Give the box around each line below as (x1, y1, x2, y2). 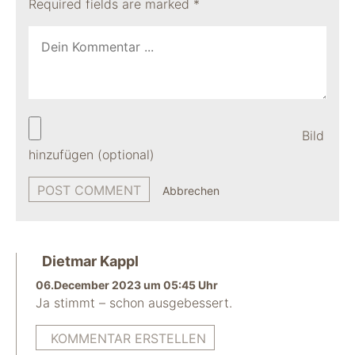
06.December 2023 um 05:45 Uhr (36, 278, 218, 292)
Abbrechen (162, 184, 219, 197)
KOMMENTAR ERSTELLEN (51, 330, 206, 346)
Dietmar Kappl (42, 253, 139, 269)
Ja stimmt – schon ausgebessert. (36, 295, 232, 311)
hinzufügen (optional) (29, 147, 155, 162)
